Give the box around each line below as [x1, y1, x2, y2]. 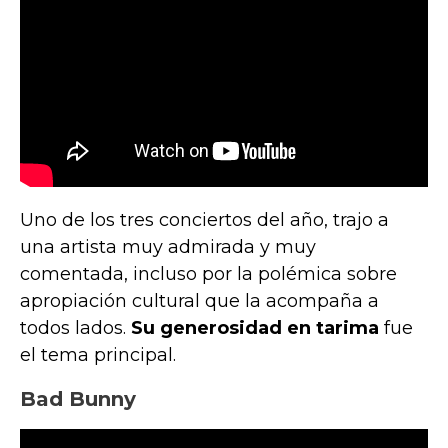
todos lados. [20, 316, 131, 339]
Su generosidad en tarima [131, 316, 379, 339]
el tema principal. [20, 343, 176, 366]
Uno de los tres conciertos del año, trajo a [20, 208, 389, 231]
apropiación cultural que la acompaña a [20, 289, 379, 312]
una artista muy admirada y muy [20, 235, 316, 258]
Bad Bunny [20, 386, 136, 411]
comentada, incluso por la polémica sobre [20, 262, 397, 285]
